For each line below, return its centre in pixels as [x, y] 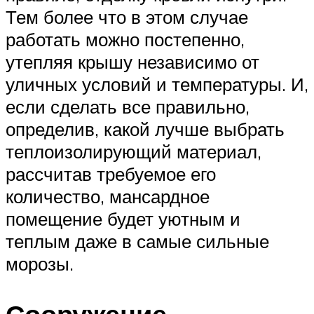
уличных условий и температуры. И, [157, 84]
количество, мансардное [108, 197]
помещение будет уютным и [123, 219]
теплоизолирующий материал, [134, 152]
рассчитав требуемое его [111, 174]
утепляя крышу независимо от [132, 62]
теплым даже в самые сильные [137, 241]
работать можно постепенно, [125, 40]
